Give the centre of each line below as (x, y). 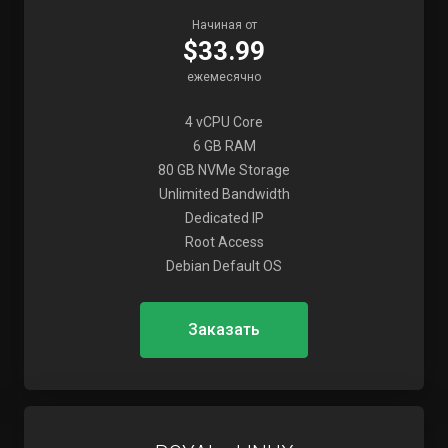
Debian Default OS (224, 266)
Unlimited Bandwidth (224, 194)
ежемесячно (224, 77)
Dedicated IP (224, 218)
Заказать (224, 329)
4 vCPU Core (224, 122)
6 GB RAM (224, 146)
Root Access (224, 242)
